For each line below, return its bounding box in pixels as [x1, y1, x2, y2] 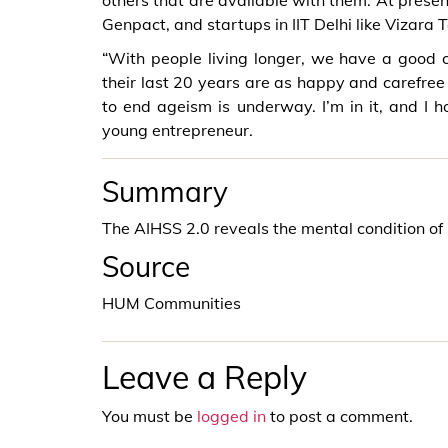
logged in [197, 406, 266, 427]
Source [102, 249, 190, 285]
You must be [102, 406, 197, 427]
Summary [102, 174, 228, 210]
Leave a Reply [102, 357, 307, 398]
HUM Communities [102, 293, 241, 314]
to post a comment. [266, 406, 413, 427]
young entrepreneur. [102, 120, 253, 141]
